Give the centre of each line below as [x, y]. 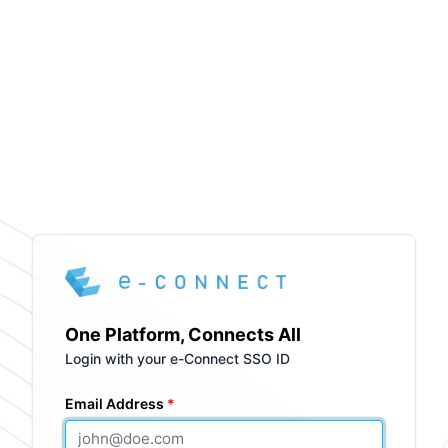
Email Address [114, 404]
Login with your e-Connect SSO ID [177, 359]
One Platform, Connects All [183, 335]
